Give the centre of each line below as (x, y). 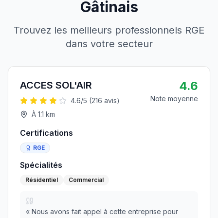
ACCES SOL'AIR (56, 85)
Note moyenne (174, 99)
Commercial (86, 180)
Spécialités (41, 165)
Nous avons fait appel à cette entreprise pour (105, 211)
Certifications (46, 133)
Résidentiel (42, 180)
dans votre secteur (109, 44)
